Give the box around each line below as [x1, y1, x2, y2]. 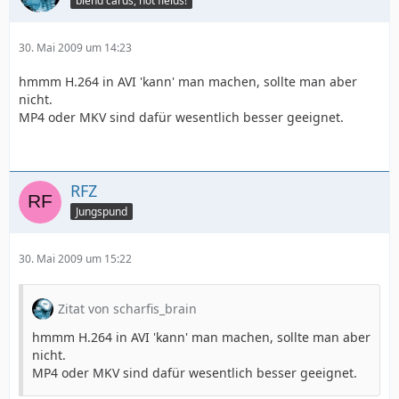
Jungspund [76, 203, 127, 219]
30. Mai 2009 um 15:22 [19, 251, 132, 266]
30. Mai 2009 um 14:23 [19, 40, 132, 55]
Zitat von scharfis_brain [58, 300, 197, 317]
